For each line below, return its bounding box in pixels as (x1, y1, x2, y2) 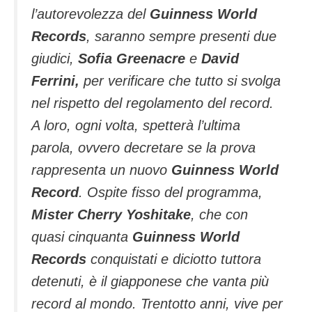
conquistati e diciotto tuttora (86, 251, 261, 267)
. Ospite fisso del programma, (79, 185, 263, 201)
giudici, (31, 51, 74, 67)
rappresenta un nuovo (31, 162, 171, 178)
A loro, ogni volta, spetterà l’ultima (31, 118, 240, 134)
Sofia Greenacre (74, 51, 189, 67)
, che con (191, 207, 248, 223)
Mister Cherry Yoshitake (31, 207, 191, 223)
